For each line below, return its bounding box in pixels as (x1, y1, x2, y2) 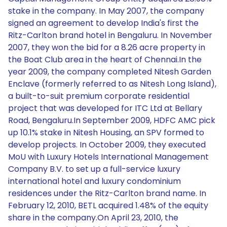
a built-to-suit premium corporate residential (8, 90, 190, 102)
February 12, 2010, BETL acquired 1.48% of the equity (8, 200, 208, 211)
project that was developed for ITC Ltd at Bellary (8, 102, 202, 114)
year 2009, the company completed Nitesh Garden (8, 66, 211, 78)
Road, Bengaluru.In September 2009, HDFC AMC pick (8, 115, 215, 126)
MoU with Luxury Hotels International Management (8, 151, 209, 163)
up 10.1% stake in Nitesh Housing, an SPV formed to (8, 127, 204, 138)
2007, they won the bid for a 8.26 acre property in (8, 42, 205, 53)
